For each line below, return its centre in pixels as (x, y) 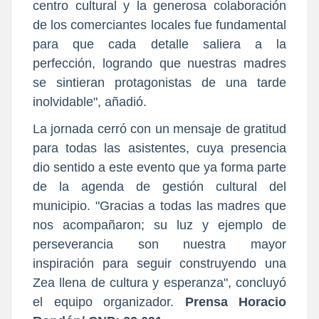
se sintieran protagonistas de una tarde (159, 83)
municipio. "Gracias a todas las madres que (159, 206)
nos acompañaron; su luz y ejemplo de (159, 225)
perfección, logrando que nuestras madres (159, 64)
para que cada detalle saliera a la (159, 45)
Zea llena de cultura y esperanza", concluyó (159, 283)
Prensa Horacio (230, 302)
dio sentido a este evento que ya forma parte (159, 168)
